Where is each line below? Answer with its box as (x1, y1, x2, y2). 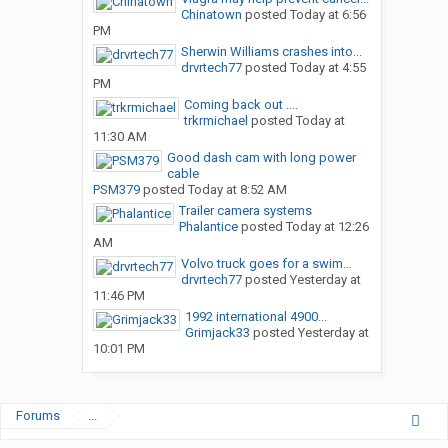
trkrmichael (183, 113, 248, 129)
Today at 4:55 (289, 60, 366, 76)
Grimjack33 (184, 325, 250, 341)
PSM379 (92, 182, 140, 198)
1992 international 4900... (184, 309, 327, 325)
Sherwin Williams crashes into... (180, 44, 362, 60)
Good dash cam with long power (166, 150, 356, 166)
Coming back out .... (183, 97, 298, 113)
